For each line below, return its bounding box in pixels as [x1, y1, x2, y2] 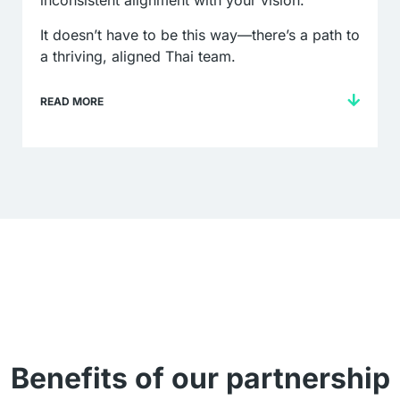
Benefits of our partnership [10, 361, 390, 396]
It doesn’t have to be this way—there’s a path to [40, 25, 360, 44]
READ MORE [40, 95, 104, 109]
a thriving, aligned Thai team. [40, 46, 236, 65]
